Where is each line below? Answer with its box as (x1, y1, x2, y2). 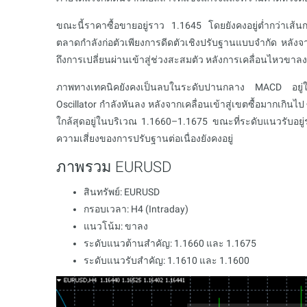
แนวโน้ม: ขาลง (84, 221, 148, 232)
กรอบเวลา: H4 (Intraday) (84, 204, 188, 214)
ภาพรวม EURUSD (56, 158, 171, 175)
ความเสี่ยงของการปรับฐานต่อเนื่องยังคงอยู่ (56, 133, 233, 144)
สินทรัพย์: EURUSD (84, 186, 160, 197)
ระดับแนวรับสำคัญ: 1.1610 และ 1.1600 (84, 255, 249, 266)
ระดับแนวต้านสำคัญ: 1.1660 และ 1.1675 (84, 238, 256, 249)
